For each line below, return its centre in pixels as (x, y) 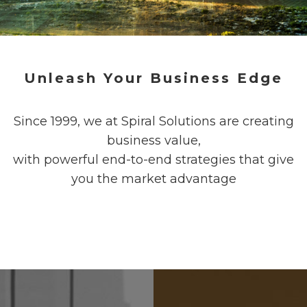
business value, (153, 141)
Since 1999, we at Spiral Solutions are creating (153, 122)
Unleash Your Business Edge (153, 78)
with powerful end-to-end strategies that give (153, 160)
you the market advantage (153, 179)
